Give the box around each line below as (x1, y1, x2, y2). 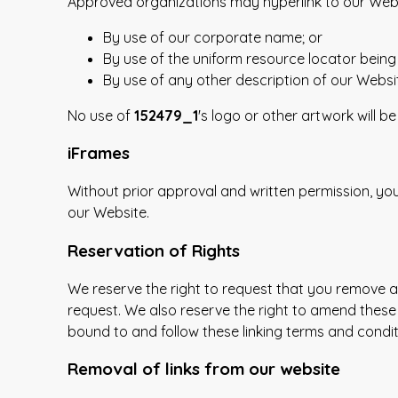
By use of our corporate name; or (103, 28, 322, 46)
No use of (68, 106, 134, 124)
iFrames (68, 142, 130, 164)
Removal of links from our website (68, 358, 340, 380)
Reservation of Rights (68, 239, 240, 261)
